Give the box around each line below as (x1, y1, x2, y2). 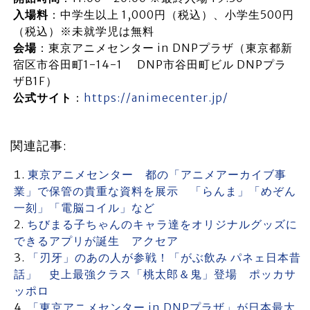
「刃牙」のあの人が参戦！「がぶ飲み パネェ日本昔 (28, 250, 301, 264)
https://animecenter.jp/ (83, 91, 228, 104)
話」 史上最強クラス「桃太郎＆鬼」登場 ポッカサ (14, 267, 296, 281)
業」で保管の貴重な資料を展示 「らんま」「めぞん (14, 184, 296, 198)
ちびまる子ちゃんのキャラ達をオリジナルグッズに (27, 217, 298, 231)
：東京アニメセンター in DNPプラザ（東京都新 (36, 41, 293, 55)
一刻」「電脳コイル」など (14, 201, 155, 215)
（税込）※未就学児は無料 (12, 24, 154, 38)
